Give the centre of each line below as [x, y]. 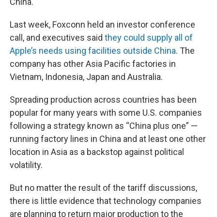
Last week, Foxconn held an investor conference [102, 24]
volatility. [26, 165]
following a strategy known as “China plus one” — [104, 126]
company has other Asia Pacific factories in [93, 64]
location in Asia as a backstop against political [97, 152]
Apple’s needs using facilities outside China [93, 51]
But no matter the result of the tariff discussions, [103, 188]
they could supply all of [149, 38]
